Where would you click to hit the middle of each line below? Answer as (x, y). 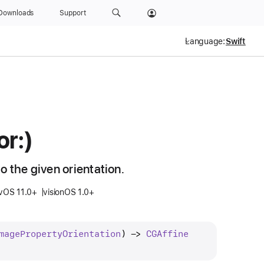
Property (41, 234)
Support (73, 13)
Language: (205, 41)
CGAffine (167, 234)
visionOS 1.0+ (69, 192)
